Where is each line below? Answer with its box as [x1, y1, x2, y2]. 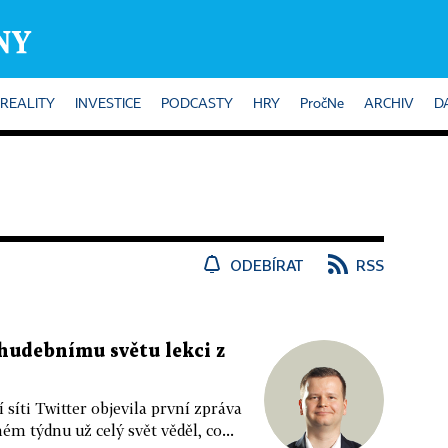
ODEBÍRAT [230, 256, 304, 274]
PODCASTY [161, 97, 233, 111]
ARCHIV [364, 97, 414, 111]
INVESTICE [75, 97, 141, 111]
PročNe [300, 97, 344, 111]
